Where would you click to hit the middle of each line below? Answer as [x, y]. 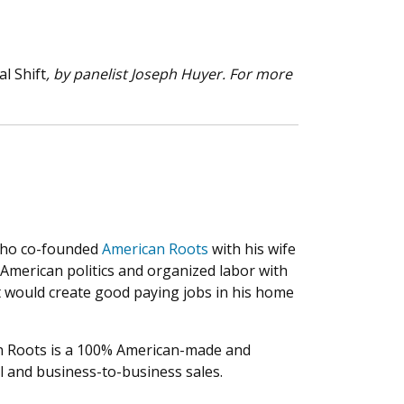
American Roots [155, 249]
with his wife [252, 249]
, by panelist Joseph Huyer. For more [169, 74]
